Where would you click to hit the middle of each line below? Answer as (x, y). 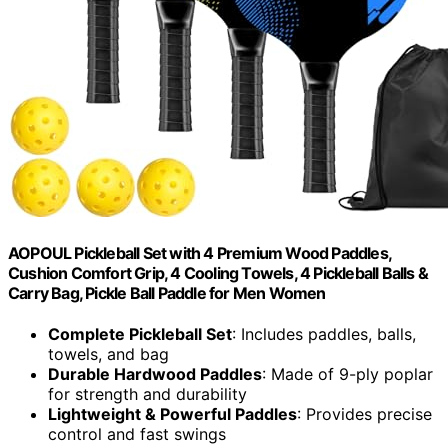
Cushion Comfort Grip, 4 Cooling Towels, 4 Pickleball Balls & (218, 272)
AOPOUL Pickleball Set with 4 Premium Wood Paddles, (200, 252)
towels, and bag (108, 353)
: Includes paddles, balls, (324, 333)
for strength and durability (147, 393)
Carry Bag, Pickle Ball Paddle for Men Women (167, 292)
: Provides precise (364, 413)
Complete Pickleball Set (140, 333)
